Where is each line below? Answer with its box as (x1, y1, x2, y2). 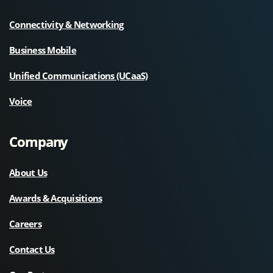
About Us (9, 166, 47, 179)
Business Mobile (9, 43, 76, 56)
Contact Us (9, 243, 55, 255)
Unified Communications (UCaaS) (9, 69, 148, 82)
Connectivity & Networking (9, 18, 124, 30)
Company (9, 132, 68, 151)
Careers (9, 217, 41, 230)
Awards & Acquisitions (9, 191, 102, 204)
